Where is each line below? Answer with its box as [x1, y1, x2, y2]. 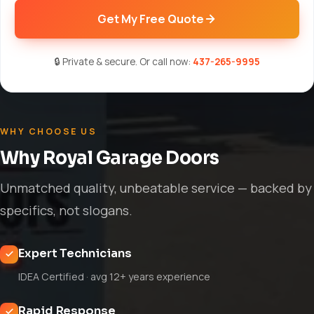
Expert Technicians [18, 245, 132, 261]
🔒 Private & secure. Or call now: [54, 55, 193, 68]
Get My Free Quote [97, 11, 204, 27]
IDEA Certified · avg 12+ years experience [18, 269, 210, 283]
